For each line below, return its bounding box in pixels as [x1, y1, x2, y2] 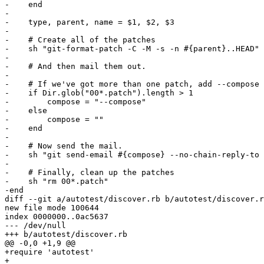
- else [5, 106, 47, 115]
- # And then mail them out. [5, 62, 146, 71]
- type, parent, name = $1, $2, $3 [5, 18, 174, 27]
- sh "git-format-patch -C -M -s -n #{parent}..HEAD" [5, 44, 259, 54]
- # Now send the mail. [5, 141, 123, 151]
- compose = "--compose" [5, 97, 146, 107]
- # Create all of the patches [5, 35, 156, 45]
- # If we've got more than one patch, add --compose [5, 80, 259, 89]
